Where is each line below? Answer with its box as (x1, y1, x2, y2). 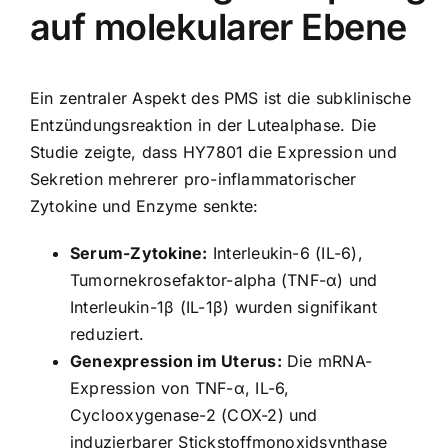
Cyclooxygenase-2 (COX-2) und (70, 404, 318, 425)
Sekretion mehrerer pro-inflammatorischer (30, 168, 357, 189)
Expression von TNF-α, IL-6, (70, 377, 290, 398)
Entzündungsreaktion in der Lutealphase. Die (30, 114, 377, 135)
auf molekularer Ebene (30, 4, 407, 49)
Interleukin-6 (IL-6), (207, 242, 363, 263)
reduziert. (70, 323, 145, 344)
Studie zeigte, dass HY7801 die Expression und (30, 141, 397, 162)
